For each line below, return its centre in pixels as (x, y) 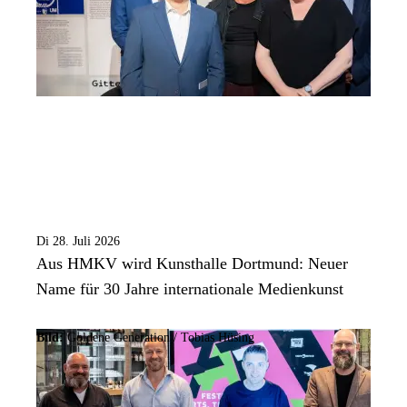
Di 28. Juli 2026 (78, 242)
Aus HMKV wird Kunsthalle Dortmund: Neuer (192, 264)
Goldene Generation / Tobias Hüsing (161, 338)
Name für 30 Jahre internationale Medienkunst (190, 289)
